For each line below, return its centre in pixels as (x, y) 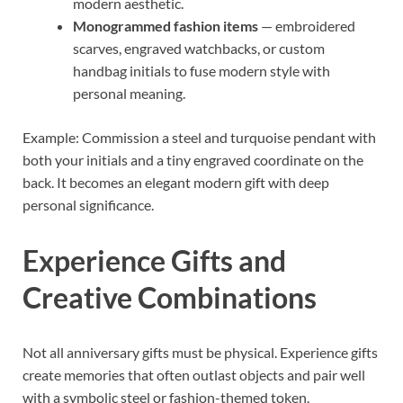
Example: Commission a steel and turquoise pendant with (199, 137)
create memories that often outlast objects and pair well (194, 375)
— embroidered (307, 25)
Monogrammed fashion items (166, 25)
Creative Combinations (170, 297)
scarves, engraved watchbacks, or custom (199, 48)
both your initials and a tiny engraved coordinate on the (193, 159)
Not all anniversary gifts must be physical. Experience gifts (200, 353)
